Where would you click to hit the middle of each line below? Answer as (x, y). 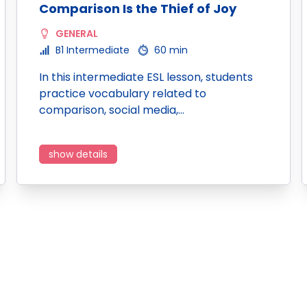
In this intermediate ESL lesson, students (146, 77)
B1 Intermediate (93, 50)
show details (78, 154)
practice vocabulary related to (123, 94)
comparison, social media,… (112, 110)
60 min (171, 50)
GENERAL (77, 34)
